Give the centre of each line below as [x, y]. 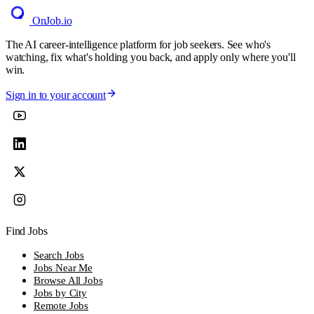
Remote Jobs [61, 306]
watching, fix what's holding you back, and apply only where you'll [151, 57]
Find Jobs [27, 231]
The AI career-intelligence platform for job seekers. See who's [138, 45]
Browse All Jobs [68, 280]
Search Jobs [59, 255]
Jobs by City [60, 293]
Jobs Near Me [63, 268]
